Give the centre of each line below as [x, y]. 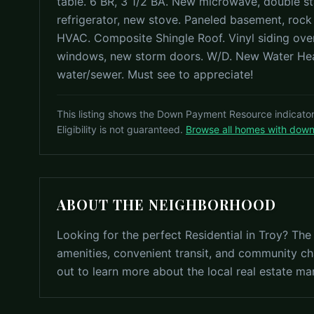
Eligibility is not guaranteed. [120, 130]
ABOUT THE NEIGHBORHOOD [166, 205]
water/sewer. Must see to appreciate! [155, 75]
